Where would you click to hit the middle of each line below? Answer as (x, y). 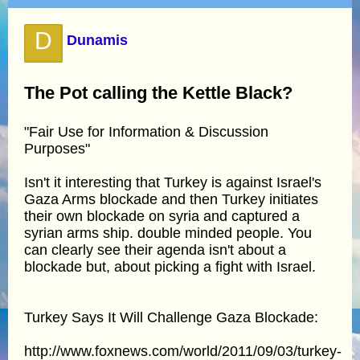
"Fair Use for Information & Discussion (146, 131)
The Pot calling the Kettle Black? (158, 92)
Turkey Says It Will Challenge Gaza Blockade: (171, 317)
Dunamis (97, 40)
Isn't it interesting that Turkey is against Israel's (173, 182)
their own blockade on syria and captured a (162, 216)
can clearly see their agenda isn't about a (155, 250)
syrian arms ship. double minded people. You (168, 233)
